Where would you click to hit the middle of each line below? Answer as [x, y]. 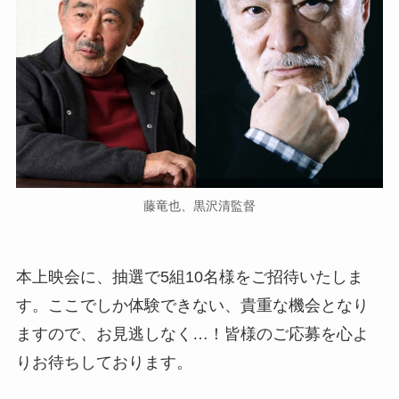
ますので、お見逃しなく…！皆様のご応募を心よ [192, 334]
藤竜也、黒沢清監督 [199, 206]
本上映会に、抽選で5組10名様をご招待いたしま [189, 277]
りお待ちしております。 [104, 363]
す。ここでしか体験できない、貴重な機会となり [192, 306]
